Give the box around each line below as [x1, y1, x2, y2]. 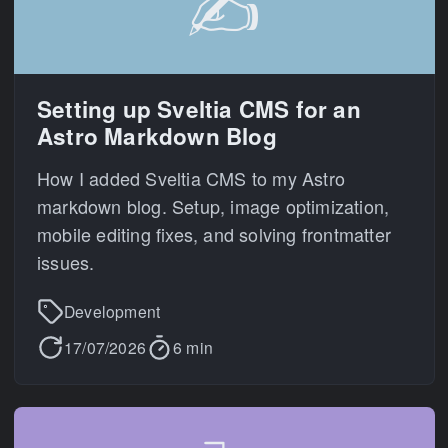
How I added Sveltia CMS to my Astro [37, 164, 346, 191]
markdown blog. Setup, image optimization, [37, 192, 390, 219]
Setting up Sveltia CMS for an [37, 93, 361, 125]
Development [64, 300, 161, 322]
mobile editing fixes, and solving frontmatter [37, 220, 392, 247]
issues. [37, 248, 95, 275]
